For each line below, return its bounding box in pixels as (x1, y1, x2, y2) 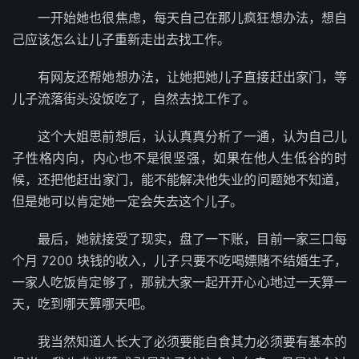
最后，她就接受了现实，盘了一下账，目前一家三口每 (38, 230, 347, 247)
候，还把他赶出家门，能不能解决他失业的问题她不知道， (12, 171, 347, 188)
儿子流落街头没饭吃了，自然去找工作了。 (12, 90, 256, 107)
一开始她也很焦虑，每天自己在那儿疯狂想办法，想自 (38, 9, 347, 26)
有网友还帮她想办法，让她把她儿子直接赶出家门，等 (38, 68, 347, 85)
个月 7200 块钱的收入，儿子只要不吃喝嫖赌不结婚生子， (12, 252, 347, 268)
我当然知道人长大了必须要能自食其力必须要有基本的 (38, 333, 347, 349)
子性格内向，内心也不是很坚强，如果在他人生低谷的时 (12, 149, 347, 166)
